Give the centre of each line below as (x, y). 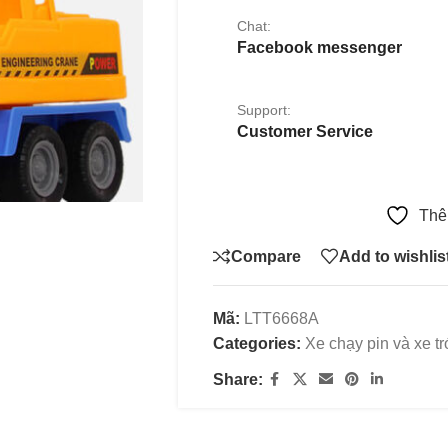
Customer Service (304, 131)
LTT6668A (281, 318)
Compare (265, 256)
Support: (263, 110)
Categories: (256, 343)
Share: (237, 379)
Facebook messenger (319, 47)
